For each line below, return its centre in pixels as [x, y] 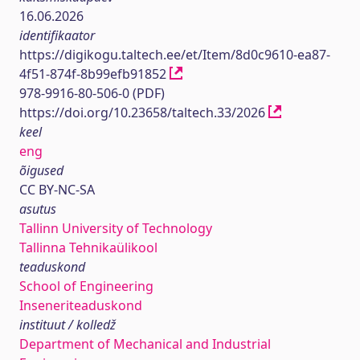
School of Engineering [86, 286]
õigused [41, 170]
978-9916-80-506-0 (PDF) [92, 93]
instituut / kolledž [67, 325]
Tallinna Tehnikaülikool [88, 247]
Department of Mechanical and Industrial [145, 344]
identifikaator [57, 35]
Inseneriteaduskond [81, 305]
